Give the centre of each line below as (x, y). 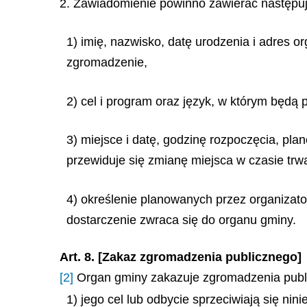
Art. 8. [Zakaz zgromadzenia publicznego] (181, 257)
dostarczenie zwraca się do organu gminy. (181, 220)
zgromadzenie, (107, 62)
